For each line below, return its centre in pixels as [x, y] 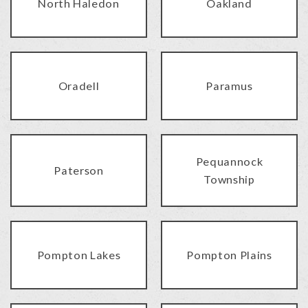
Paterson [79, 170]
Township [229, 179]
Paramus [229, 86]
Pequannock [229, 162]
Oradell [79, 86]
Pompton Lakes [79, 255]
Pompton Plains [229, 255]
